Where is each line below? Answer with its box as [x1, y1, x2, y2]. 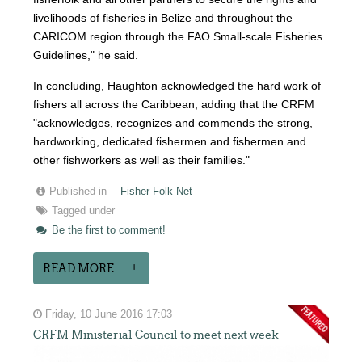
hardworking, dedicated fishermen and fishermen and [33, 135, 307, 149]
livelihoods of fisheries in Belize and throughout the [33, 11, 293, 25]
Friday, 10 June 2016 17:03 [42, 309, 173, 321]
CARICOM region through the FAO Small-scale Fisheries [33, 30, 323, 44]
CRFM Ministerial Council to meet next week [33, 328, 280, 342]
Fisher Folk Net [120, 186, 193, 198]
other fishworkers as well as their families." [33, 154, 250, 167]
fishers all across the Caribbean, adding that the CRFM [33, 98, 315, 112]
